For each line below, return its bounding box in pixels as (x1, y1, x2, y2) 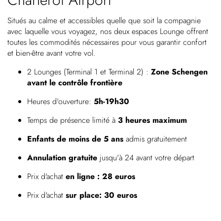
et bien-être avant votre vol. (7, 47, 96, 59)
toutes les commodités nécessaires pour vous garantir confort (7, 37, 207, 48)
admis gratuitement (123, 133, 187, 145)
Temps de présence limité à (27, 114, 115, 126)
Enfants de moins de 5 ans (27, 133, 123, 145)
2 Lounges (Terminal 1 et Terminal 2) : (27, 66, 151, 77)
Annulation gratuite (27, 152, 100, 163)
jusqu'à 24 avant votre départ (100, 152, 194, 163)
